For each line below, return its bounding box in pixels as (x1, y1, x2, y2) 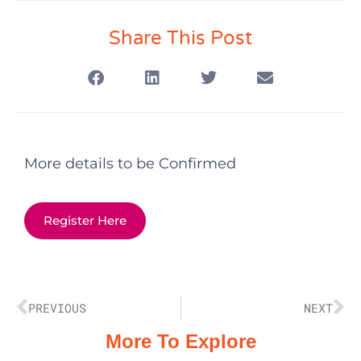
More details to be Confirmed (24, 155, 236, 173)
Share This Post (109, 27, 252, 51)
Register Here (44, 213, 127, 229)
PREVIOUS (28, 300, 86, 317)
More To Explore (105, 330, 256, 353)
